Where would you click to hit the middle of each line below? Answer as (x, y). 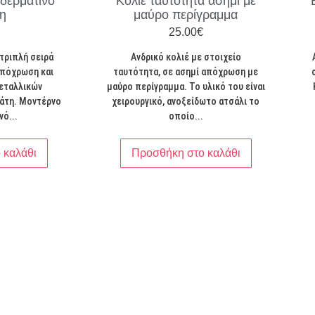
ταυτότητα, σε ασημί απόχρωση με (186, 71)
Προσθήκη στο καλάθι (186, 153)
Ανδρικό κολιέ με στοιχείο (186, 57)
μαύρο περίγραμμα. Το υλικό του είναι (186, 86)
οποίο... (186, 116)
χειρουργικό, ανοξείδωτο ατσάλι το (186, 101)
